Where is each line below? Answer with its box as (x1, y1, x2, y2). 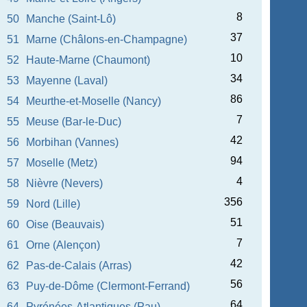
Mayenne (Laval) (26, 75, 108, 86)
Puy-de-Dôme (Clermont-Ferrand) (26, 280, 191, 292)
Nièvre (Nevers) (26, 177, 103, 189)
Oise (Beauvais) (26, 219, 105, 230)
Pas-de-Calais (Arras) (26, 260, 132, 271)
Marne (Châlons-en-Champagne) (26, 34, 188, 45)
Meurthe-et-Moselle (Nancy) (26, 95, 162, 107)
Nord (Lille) (26, 198, 81, 210)
